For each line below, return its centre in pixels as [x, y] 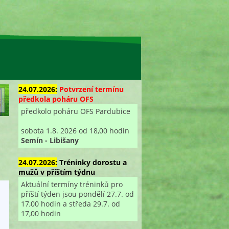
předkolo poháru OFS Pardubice [75, 111]
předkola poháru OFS [56, 99]
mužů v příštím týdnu [56, 172]
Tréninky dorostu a [93, 162]
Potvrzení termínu [91, 89]
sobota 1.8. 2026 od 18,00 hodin [75, 130]
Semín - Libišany [50, 140]
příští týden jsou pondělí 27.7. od [77, 194]
